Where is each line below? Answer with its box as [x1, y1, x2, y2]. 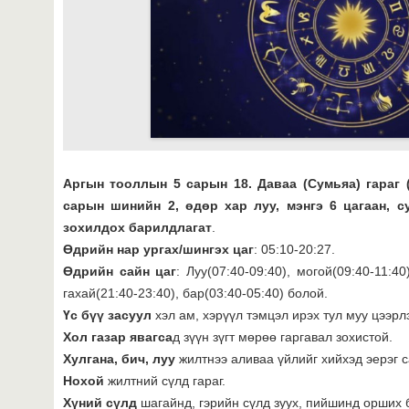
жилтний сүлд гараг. [104, 372, 225, 388]
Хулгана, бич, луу [63, 351, 175, 366]
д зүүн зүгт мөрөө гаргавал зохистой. [173, 329, 393, 344]
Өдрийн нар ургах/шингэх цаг [63, 241, 254, 257]
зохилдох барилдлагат [63, 219, 212, 235]
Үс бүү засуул [63, 307, 155, 322]
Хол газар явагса [63, 329, 173, 344]
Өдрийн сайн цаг [63, 263, 177, 278]
